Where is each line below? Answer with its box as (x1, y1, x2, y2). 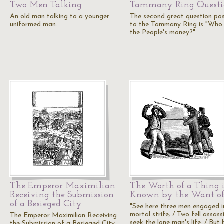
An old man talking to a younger (10, 13, 109, 20)
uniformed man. (10, 21, 57, 28)
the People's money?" (130, 29, 195, 36)
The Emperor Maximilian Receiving (10, 212, 117, 219)
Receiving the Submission (10, 190, 114, 200)
